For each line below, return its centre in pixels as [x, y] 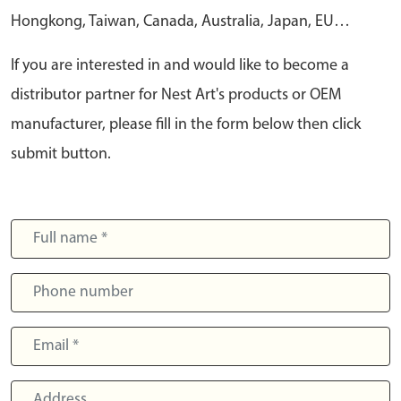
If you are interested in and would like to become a [180, 65]
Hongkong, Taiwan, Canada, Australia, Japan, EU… [180, 21]
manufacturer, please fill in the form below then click [186, 124]
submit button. [61, 154]
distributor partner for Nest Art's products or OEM [176, 95]
